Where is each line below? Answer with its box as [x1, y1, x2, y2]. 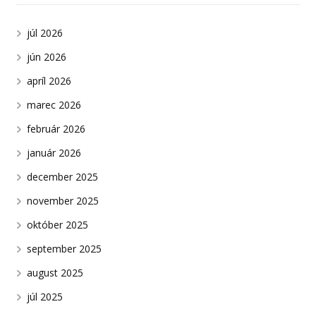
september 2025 [27, 241, 102, 255]
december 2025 [27, 169, 99, 183]
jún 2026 [27, 49, 67, 63]
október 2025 [27, 217, 89, 231]
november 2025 [27, 193, 99, 207]
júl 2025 [27, 289, 63, 303]
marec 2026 [27, 97, 82, 111]
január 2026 [27, 145, 82, 159]
